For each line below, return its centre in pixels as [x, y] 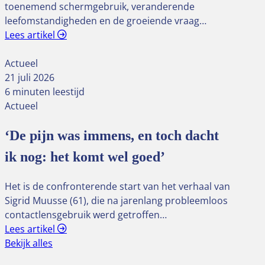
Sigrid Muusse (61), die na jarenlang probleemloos [116, 200]
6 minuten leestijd [45, 92]
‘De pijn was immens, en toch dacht [112, 135]
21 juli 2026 [30, 78]
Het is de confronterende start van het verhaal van [117, 186]
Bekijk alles [29, 243]
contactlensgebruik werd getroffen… [86, 214]
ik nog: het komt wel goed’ [85, 156]
